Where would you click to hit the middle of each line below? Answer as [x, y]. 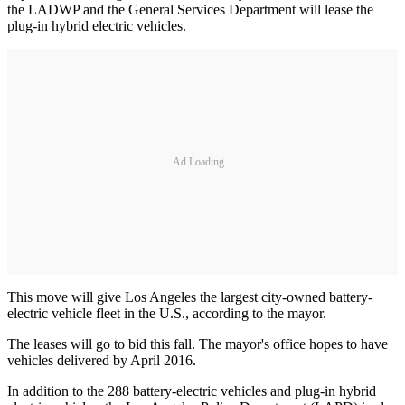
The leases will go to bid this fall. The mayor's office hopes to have [198, 344]
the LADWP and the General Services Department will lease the [190, 10]
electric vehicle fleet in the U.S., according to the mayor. [167, 314]
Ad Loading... [202, 161]
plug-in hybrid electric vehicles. [97, 26]
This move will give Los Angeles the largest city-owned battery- [190, 297]
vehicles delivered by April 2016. [104, 361]
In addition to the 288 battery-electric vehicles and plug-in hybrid [192, 391]
